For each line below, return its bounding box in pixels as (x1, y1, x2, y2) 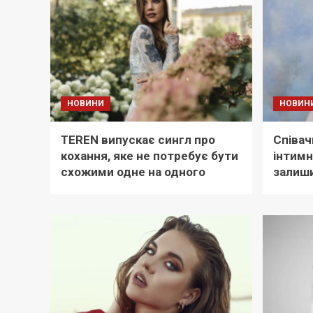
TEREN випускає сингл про (61, 133, 215, 147)
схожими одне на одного (61, 165, 205, 180)
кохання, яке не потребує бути (61, 149, 238, 163)
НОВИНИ (67, 99, 104, 109)
